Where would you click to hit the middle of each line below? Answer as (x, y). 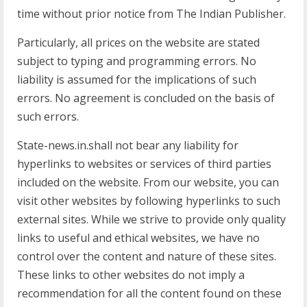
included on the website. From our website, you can (148, 182)
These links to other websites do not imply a (131, 275)
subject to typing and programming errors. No (137, 61)
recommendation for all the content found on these (149, 293)
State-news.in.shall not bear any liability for (128, 145)
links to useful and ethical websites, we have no (138, 238)
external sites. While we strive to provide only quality (151, 219)
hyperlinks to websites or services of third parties (144, 164)
